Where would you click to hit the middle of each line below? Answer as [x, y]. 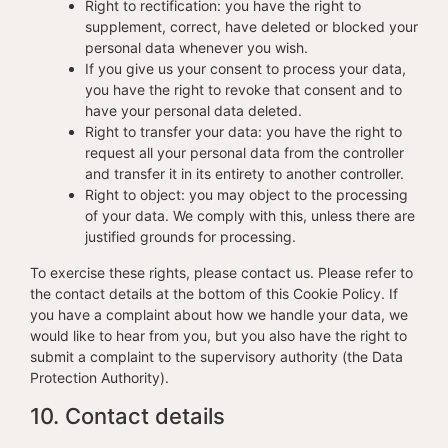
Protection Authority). [99, 378]
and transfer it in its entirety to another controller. [244, 174]
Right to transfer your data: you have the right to [243, 132]
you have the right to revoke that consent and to [243, 90]
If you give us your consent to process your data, [245, 69]
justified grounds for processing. [190, 237]
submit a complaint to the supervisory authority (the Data [216, 357]
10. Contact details [127, 416]
